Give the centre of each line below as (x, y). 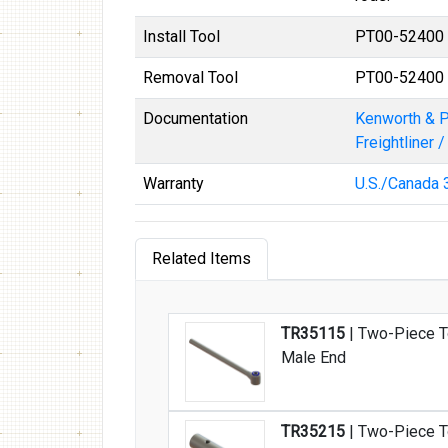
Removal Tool (190, 77)
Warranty (173, 183)
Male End (313, 357)
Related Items (201, 258)
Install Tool (181, 36)
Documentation (195, 118)
